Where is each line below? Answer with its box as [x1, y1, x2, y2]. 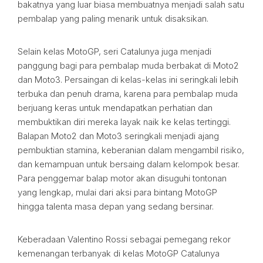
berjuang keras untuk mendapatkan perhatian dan [18, 102, 213, 113]
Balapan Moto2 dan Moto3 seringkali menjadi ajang [18, 130, 219, 141]
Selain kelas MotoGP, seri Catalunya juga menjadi [18, 46, 211, 57]
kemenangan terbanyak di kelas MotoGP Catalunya [18, 248, 220, 259]
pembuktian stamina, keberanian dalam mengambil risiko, [18, 144, 244, 156]
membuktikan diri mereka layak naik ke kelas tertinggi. [18, 116, 231, 127]
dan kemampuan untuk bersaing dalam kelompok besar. [18, 159, 240, 170]
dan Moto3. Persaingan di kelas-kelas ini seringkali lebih [18, 74, 238, 85]
